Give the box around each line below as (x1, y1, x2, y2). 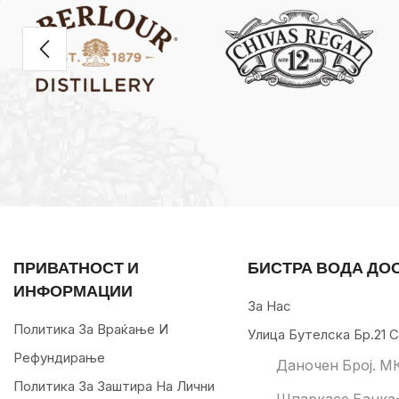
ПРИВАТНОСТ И (13, 257, 139, 278)
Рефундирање (13, 349, 105, 367)
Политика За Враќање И (13, 321, 168, 338)
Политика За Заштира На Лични (13, 378, 215, 395)
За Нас (247, 297, 291, 315)
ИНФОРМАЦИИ (13, 281, 133, 301)
